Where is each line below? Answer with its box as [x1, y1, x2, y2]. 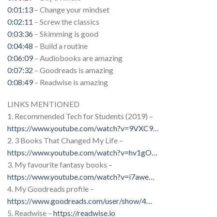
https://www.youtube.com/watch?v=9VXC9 [7, 124, 153, 133]
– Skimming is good [33, 29, 98, 38]
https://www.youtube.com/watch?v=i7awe [7, 172, 149, 182]
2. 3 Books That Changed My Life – [7, 136, 123, 145]
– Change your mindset [33, 4, 109, 14]
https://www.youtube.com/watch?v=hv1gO [7, 148, 152, 157]
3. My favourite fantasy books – [7, 160, 112, 170]
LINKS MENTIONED [7, 99, 79, 109]
